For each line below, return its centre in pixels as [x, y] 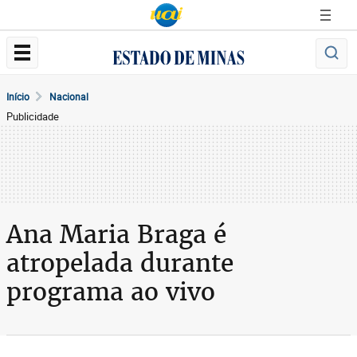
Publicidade [33, 116]
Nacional [69, 96]
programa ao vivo [111, 292]
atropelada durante [120, 263]
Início [18, 96]
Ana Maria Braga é [116, 234]
